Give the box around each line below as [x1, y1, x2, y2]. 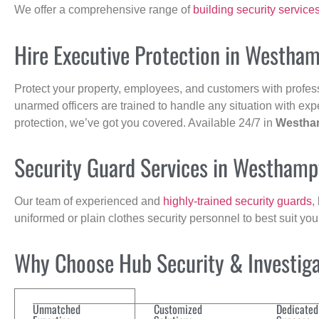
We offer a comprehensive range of [14, 4, 193, 16]
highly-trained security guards [163, 194, 312, 207]
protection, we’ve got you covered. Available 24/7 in [14, 116, 276, 129]
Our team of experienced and [14, 194, 163, 207]
